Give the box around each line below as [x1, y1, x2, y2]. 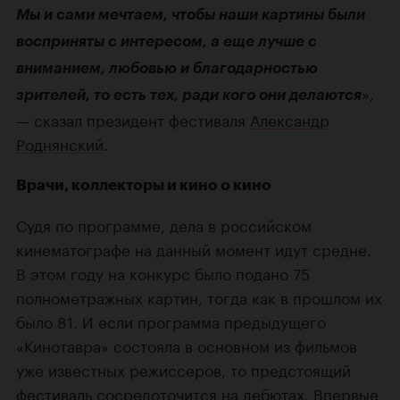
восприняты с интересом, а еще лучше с [16, 32, 317, 51]
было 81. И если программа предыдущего [16, 309, 326, 333]
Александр [250, 107, 329, 131]
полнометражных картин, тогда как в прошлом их [16, 285, 382, 309]
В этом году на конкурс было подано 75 [16, 261, 310, 285]
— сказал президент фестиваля [16, 107, 250, 131]
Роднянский [16, 131, 104, 155]
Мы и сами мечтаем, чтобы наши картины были [16, 5, 365, 24]
